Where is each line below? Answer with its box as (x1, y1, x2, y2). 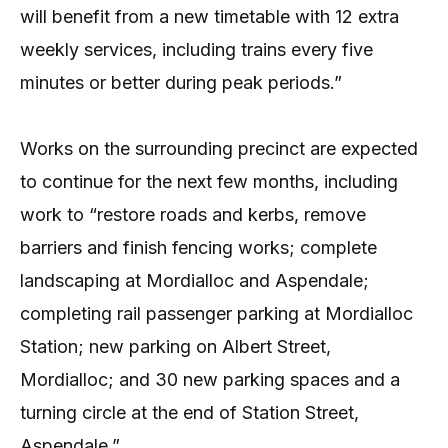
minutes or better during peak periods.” (20, 72, 342, 94)
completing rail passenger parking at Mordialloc (20, 303, 413, 325)
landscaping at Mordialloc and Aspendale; (20, 270, 369, 292)
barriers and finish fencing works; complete (20, 237, 377, 259)
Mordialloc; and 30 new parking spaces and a (20, 369, 400, 391)
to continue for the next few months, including (20, 171, 398, 193)
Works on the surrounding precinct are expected (20, 138, 418, 160)
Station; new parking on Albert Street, (20, 336, 331, 358)
